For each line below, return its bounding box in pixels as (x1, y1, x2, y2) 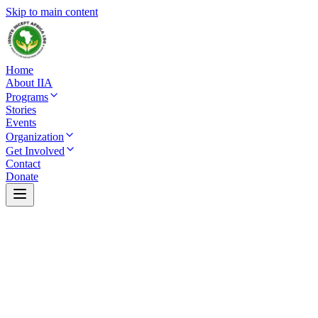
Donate (6, 170, 38, 182)
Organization (6, 131, 64, 143)
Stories (6, 104, 36, 116)
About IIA (6, 77, 53, 89)
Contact (6, 158, 40, 170)
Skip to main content (6, 6, 98, 18)
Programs (6, 91, 48, 103)
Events (6, 116, 36, 128)
